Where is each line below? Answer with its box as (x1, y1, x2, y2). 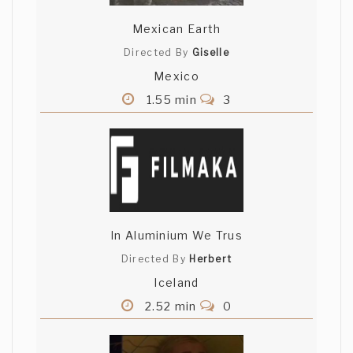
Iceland (154, 276, 199, 290)
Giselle (191, 46, 229, 59)
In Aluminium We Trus (110, 229, 243, 243)
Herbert (189, 253, 232, 266)
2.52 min (141, 299, 200, 314)
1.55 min (143, 93, 201, 107)
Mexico (154, 69, 199, 84)
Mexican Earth (132, 22, 221, 36)
